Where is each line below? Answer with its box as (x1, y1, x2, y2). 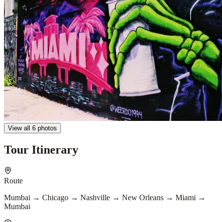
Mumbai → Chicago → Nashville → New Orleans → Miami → (4, 193, 206, 202)
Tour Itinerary (4, 143, 78, 156)
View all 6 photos (8, 124, 57, 132)
